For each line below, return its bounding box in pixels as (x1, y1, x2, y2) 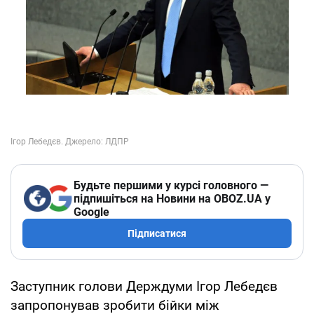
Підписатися (128, 227, 186, 239)
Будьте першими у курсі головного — (74, 178, 268, 192)
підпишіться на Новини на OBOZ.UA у (74, 191, 271, 205)
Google (74, 205, 109, 219)
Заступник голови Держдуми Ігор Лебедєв (11, 278, 278, 294)
